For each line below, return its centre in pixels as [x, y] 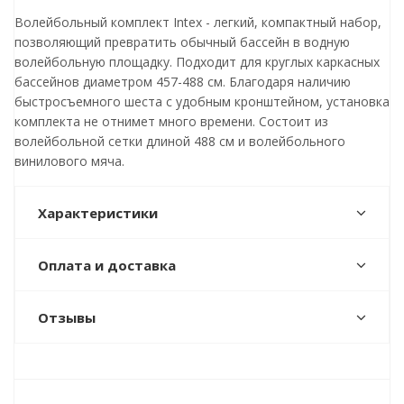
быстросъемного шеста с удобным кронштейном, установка [202, 101]
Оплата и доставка [107, 265]
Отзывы [67, 317]
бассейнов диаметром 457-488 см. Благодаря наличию [183, 82]
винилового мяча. [69, 161]
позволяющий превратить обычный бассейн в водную [182, 42]
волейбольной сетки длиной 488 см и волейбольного [180, 141]
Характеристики [98, 213]
